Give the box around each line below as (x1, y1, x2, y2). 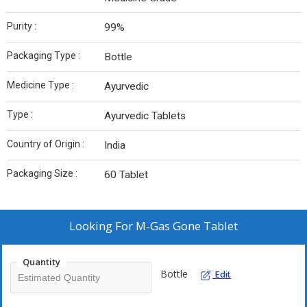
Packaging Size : (7, 168, 77, 180)
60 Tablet (104, 169, 148, 182)
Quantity (23, 256, 60, 269)
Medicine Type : (7, 79, 74, 91)
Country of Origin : (7, 138, 84, 150)
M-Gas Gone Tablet (136, 218, 238, 234)
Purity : (7, 21, 36, 32)
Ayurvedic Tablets (104, 110, 186, 123)
